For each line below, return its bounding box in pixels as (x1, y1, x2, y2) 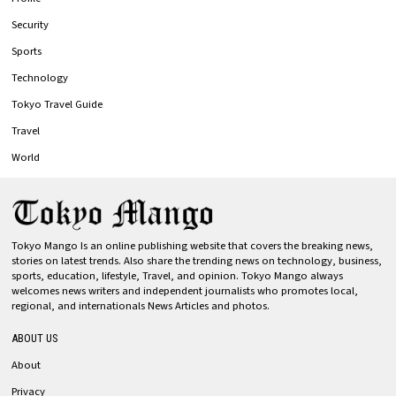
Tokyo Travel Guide (11, 95, 103, 112)
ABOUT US (11, 331, 58, 346)
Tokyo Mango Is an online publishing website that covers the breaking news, (11, 238, 374, 255)
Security (11, 16, 49, 33)
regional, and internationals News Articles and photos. (11, 298, 270, 315)
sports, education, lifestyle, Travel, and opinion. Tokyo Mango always (11, 268, 344, 285)
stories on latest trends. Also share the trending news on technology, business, (11, 253, 383, 270)
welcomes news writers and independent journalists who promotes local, (11, 283, 359, 300)
